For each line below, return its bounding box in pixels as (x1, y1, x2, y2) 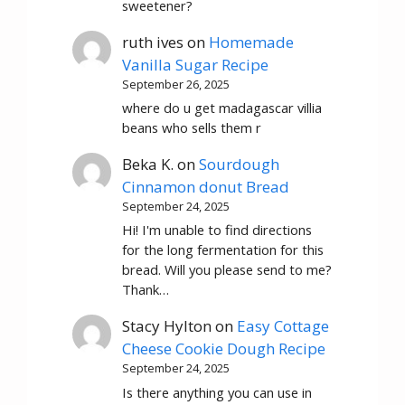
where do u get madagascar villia (122, 99, 323, 118)
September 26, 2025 (122, 75, 231, 92)
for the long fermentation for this (122, 240, 325, 259)
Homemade (209, 31, 295, 52)
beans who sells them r (122, 118, 262, 137)
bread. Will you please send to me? (122, 260, 333, 279)
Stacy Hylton (122, 316, 212, 337)
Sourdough (199, 154, 280, 175)
